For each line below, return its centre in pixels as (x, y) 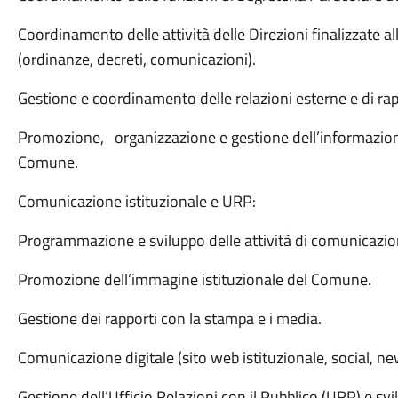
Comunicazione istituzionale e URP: (136, 201)
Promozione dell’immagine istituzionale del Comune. (194, 279)
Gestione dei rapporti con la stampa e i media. (169, 318)
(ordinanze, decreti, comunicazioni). (136, 59)
